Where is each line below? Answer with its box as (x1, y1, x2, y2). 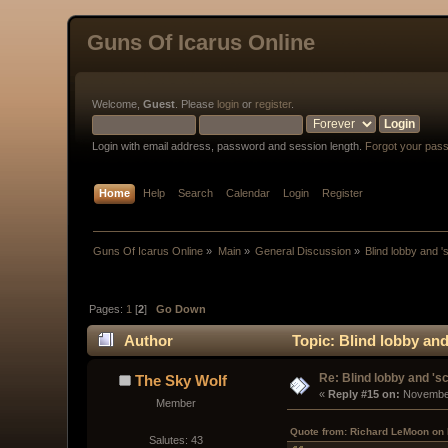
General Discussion (255, 245, 352, 258)
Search (178, 187, 214, 200)
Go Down (156, 302, 207, 315)
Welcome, (92, 98, 144, 110)
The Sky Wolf (135, 371, 228, 389)
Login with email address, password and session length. (92, 140, 366, 152)
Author (123, 331, 173, 349)
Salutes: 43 (148, 433, 203, 446)
